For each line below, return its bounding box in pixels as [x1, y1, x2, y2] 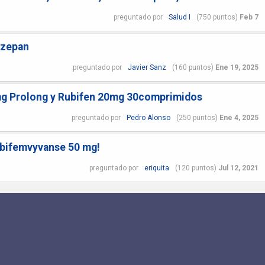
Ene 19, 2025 [215, 63, 258, 72]
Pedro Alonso [126, 113, 170, 122]
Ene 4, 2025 [219, 113, 258, 122]
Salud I [168, 12, 190, 21]
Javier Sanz [127, 63, 166, 72]
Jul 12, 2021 [218, 163, 258, 172]
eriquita [144, 163, 169, 172]
